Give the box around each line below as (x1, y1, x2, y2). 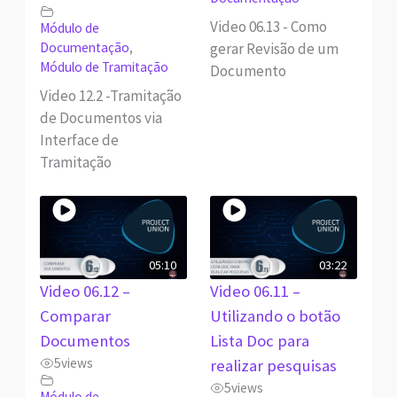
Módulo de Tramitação (39, 58, 168, 76)
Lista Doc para (209, 330, 309, 351)
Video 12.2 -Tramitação (39, 85, 182, 105)
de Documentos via (39, 107, 162, 128)
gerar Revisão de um (209, 38, 339, 58)
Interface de (39, 129, 119, 150)
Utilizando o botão (209, 305, 340, 326)
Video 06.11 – (209, 280, 300, 301)
